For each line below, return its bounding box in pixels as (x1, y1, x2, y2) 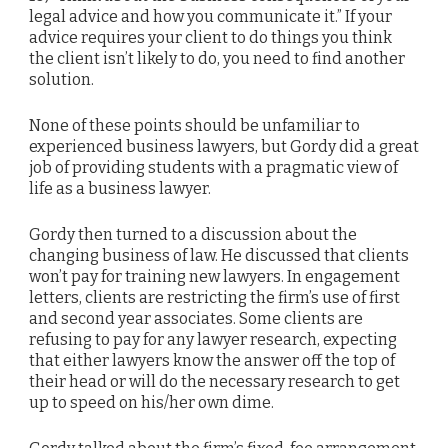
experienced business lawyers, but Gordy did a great (29, 136, 419, 156)
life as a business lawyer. (29, 178, 211, 198)
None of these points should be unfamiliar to (29, 115, 360, 135)
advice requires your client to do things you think (29, 27, 392, 47)
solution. (29, 69, 94, 89)
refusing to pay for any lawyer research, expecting (29, 330, 397, 350)
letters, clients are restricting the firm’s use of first (29, 288, 400, 308)
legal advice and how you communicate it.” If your (29, 6, 392, 26)
